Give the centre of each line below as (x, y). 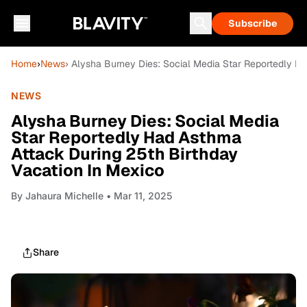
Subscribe (253, 23)
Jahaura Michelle (64, 196)
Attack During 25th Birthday (124, 154)
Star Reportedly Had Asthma (126, 137)
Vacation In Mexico (88, 170)
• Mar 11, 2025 (138, 196)
